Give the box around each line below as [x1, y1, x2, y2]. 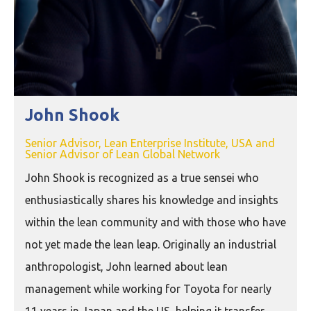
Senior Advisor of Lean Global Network [25, 148, 220, 161]
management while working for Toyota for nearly [25, 283, 271, 296]
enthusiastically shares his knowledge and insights [25, 194, 278, 207]
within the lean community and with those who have [25, 216, 286, 229]
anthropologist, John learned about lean [25, 260, 228, 274]
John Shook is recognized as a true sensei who [25, 171, 259, 185]
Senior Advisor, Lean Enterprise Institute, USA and [25, 137, 275, 150]
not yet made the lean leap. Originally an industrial [25, 238, 276, 251]
